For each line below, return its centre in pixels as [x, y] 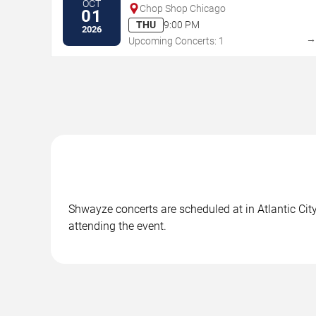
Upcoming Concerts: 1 [176, 41]
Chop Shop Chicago [183, 8]
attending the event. [117, 226]
